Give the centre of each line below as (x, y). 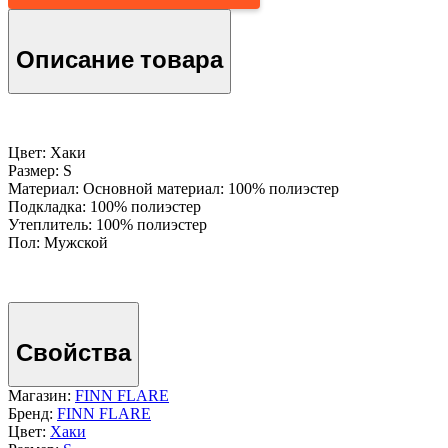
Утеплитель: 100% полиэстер (107, 225)
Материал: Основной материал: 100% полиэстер (173, 189)
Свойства (73, 353)
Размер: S (40, 171)
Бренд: (32, 414)
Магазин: (41, 396)
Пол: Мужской (58, 243)
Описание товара (119, 60)
